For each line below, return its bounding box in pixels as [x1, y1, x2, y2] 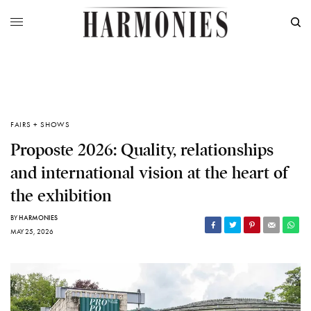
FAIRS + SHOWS [10, 119, 70, 130]
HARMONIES [19, 213, 58, 223]
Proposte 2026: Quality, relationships [10, 140, 274, 161]
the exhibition [10, 185, 112, 207]
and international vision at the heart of [10, 162, 288, 184]
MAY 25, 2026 [10, 227, 53, 237]
